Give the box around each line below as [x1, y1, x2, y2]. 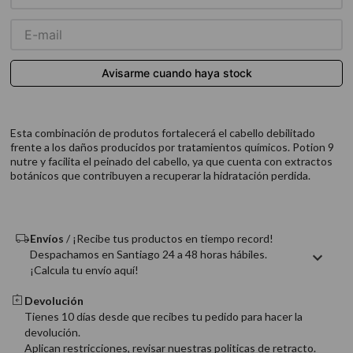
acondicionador [59, 2, 135, 15]
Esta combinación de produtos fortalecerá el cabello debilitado [9, 126, 315, 139]
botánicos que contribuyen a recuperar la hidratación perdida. [9, 169, 310, 182]
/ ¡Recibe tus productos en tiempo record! [63, 232, 273, 245]
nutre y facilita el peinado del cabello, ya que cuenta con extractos [9, 154, 333, 168]
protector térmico [59, 29, 148, 43]
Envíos [29, 232, 64, 245]
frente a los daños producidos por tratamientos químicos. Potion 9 [9, 140, 334, 154]
